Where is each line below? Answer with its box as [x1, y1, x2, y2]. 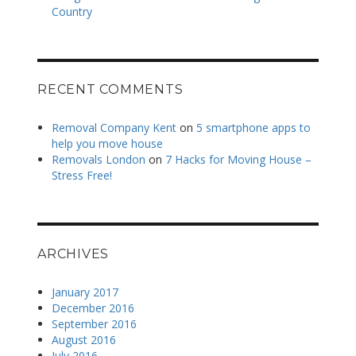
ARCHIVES [37, 246, 110, 261]
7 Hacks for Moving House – [164, 152, 311, 168]
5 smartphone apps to [195, 120, 311, 136]
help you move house [51, 136, 163, 152]
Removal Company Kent [51, 120, 176, 136]
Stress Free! [51, 168, 112, 184]
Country [51, 3, 92, 19]
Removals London [51, 152, 145, 168]
